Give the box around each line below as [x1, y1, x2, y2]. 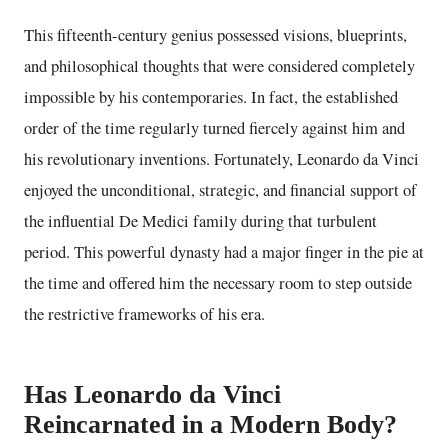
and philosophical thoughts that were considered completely [24, 54, 415, 77]
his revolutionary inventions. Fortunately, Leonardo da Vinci [24, 147, 419, 170]
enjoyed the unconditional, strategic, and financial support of [24, 178, 417, 201]
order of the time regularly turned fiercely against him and [24, 116, 405, 139]
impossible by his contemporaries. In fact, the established [24, 85, 398, 108]
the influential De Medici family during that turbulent [24, 209, 377, 232]
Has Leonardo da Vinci [24, 379, 281, 409]
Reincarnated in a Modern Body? [24, 409, 397, 439]
